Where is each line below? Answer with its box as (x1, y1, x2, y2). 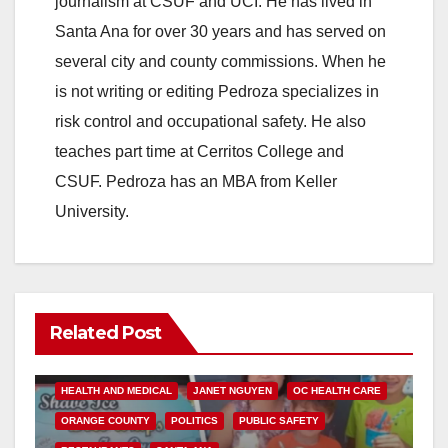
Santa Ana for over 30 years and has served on (55, 22, 386, 40)
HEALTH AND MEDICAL (61, 384, 172, 396)
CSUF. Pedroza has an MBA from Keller (55, 172, 337, 190)
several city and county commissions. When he (55, 52, 386, 70)
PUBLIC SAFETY (239, 414, 319, 426)
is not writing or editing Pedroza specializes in (55, 82, 379, 100)
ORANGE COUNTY (61, 414, 150, 426)
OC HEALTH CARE (293, 384, 381, 396)
